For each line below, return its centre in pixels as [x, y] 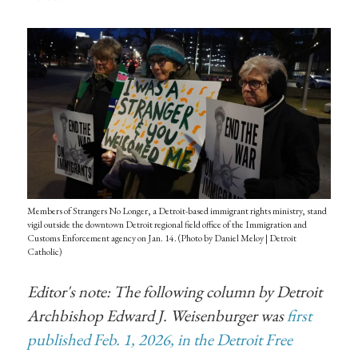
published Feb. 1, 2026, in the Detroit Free [160, 339]
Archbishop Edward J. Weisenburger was [157, 315]
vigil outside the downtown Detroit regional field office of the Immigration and [167, 224]
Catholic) [45, 251]
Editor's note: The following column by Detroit [175, 291]
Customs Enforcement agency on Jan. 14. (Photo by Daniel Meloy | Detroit [162, 238]
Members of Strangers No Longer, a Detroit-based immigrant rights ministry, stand [177, 211]
